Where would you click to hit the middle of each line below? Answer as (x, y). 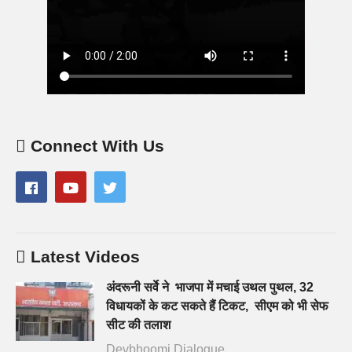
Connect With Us (97, 146)
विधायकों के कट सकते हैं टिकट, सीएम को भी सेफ (217, 306)
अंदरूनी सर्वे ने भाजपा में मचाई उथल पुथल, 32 (210, 287)
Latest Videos (85, 256)
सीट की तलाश (138, 324)
